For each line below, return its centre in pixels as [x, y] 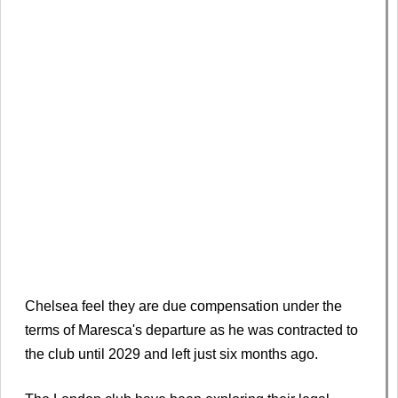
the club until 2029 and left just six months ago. [171, 354]
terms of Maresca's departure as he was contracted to [191, 330]
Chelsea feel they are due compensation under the [183, 306]
